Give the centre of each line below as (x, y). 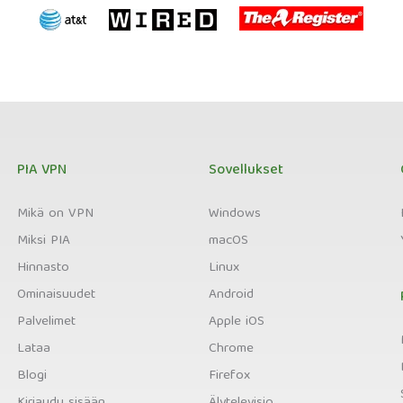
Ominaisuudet (57, 295)
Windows (234, 214)
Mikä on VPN (56, 214)
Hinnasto (44, 268)
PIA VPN (42, 171)
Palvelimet (47, 322)
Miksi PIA (44, 241)
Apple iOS (236, 322)
